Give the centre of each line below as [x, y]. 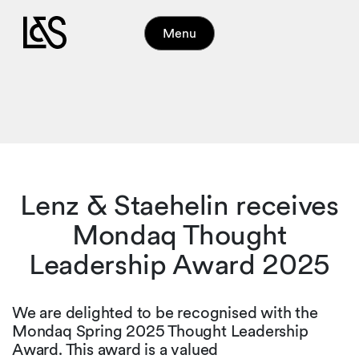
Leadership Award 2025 [179, 265]
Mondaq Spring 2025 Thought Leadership [160, 331]
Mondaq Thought [179, 235]
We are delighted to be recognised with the [165, 313]
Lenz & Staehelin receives [179, 206]
